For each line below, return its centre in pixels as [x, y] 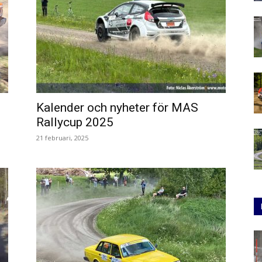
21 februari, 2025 [62, 138]
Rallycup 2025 [75, 122]
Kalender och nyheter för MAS [117, 108]
